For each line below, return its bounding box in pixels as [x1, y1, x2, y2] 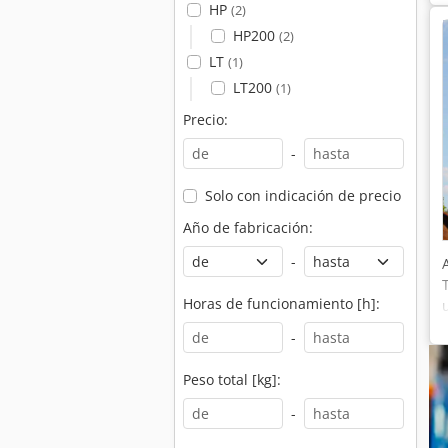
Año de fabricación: [183, 218, 313, 237]
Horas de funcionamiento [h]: [183, 294, 380, 313]
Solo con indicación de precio [204, 186, 401, 205]
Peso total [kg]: [183, 370, 281, 389]
